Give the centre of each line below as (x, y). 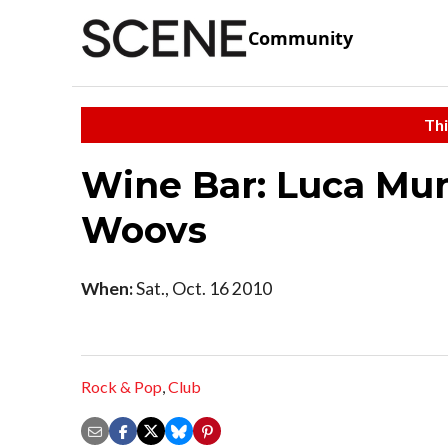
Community (300, 38)
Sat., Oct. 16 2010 (202, 288)
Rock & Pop (121, 387)
